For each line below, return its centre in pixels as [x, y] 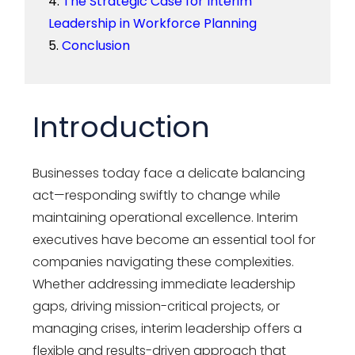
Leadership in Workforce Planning [153, 23]
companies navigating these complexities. [164, 261]
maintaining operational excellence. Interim [166, 217]
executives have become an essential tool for [174, 239]
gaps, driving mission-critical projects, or [157, 306]
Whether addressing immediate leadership [164, 284]
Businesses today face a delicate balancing [169, 173]
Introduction [122, 127]
